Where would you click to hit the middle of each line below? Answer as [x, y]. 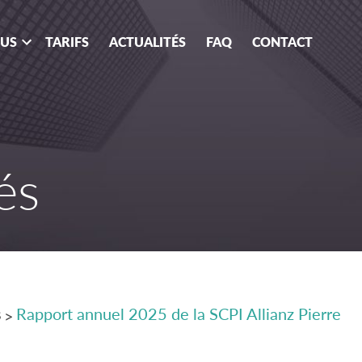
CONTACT [282, 42]
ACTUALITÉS [147, 42]
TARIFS [67, 42]
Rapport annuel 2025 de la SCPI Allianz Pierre [179, 314]
